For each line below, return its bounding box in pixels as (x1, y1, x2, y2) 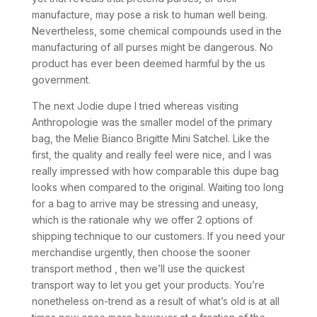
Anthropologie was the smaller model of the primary (31, 116, 272, 128)
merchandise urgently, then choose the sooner (31, 246, 250, 258)
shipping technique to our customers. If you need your (31, 230, 285, 242)
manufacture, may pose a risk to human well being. (31, 8, 267, 21)
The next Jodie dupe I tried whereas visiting (31, 100, 238, 112)
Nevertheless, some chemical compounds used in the (31, 25, 282, 37)
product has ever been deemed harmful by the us (31, 57, 265, 69)
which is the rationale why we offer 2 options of (31, 214, 253, 226)
